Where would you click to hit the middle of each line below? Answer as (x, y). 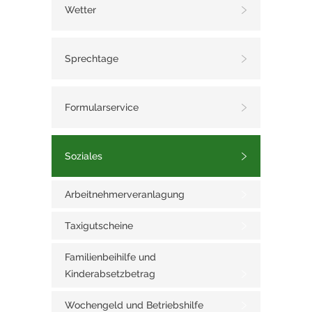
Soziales (84, 156)
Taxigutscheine (99, 226)
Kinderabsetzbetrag (110, 274)
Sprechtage (92, 59)
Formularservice (102, 108)
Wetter (80, 10)
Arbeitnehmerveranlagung (125, 195)
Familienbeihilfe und (110, 257)
